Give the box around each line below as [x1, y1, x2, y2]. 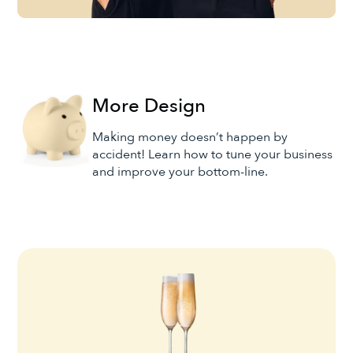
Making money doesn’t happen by [91, 128, 288, 146]
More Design [91, 92, 206, 119]
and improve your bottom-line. [91, 162, 268, 180]
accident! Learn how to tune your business [91, 145, 333, 163]
